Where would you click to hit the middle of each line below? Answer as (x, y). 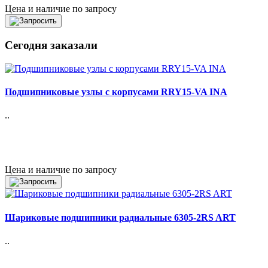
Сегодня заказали (51, 45)
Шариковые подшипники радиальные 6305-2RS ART (120, 217)
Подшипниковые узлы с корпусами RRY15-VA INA (116, 92)
